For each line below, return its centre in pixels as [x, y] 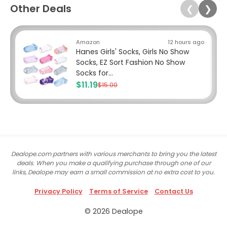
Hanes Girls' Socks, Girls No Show [133, 52]
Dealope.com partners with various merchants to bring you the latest [113, 154]
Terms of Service [118, 192]
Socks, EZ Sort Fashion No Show [131, 63]
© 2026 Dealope [113, 212]
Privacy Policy [58, 192]
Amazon [88, 42]
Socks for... [94, 73]
